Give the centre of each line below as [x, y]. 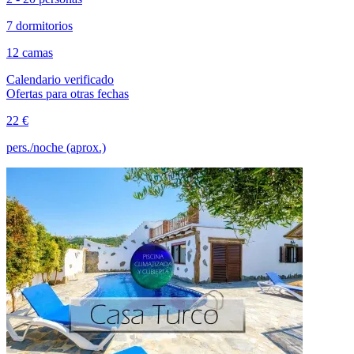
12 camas [30, 53]
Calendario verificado [60, 80]
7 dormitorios [40, 26]
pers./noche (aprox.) [56, 148]
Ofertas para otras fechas [68, 94]
